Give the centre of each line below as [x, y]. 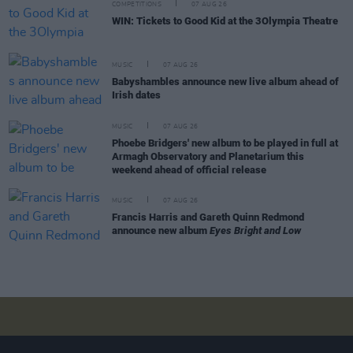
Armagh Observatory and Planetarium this [208, 156]
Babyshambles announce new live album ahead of [225, 82]
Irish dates [136, 95]
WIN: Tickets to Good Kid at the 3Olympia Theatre [225, 20]
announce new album [161, 230]
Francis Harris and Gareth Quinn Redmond [208, 217]
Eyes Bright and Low [255, 230]
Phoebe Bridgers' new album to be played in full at [225, 143]
